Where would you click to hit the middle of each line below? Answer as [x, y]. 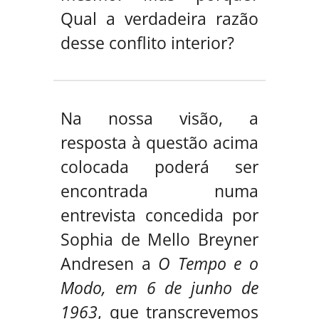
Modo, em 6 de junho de [159, 287]
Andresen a [106, 263]
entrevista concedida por [159, 215]
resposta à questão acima [159, 142]
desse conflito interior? [147, 42]
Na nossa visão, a [159, 118]
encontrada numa [159, 190]
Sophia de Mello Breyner [159, 239]
